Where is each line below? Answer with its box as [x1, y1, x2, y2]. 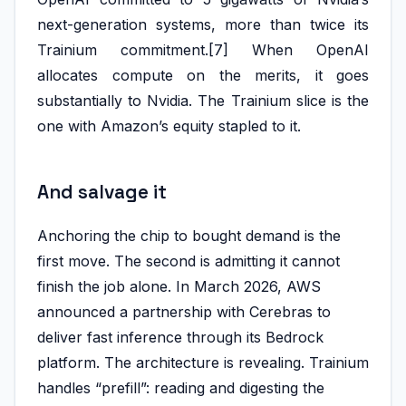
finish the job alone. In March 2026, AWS [37, 276, 321, 295]
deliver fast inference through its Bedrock [37, 327, 324, 346]
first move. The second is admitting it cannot [37, 251, 340, 270]
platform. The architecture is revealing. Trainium [37, 353, 369, 372]
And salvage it [37, 179, 167, 204]
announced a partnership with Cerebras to [37, 302, 331, 321]
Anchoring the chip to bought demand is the [37, 226, 341, 245]
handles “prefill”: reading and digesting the [37, 378, 324, 397]
